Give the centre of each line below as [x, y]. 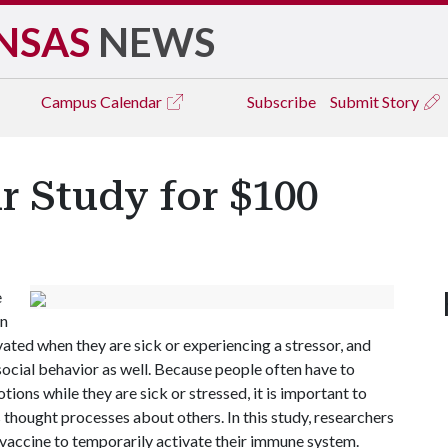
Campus [70, 101]
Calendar [132, 101]
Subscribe [281, 101]
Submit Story [376, 101]
